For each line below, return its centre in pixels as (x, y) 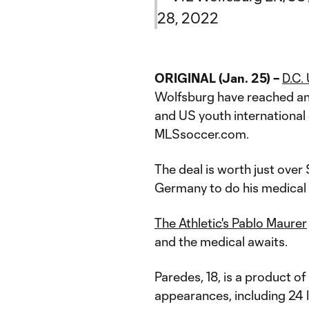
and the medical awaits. (221, 241)
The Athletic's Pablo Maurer (231, 223)
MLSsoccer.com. (202, 134)
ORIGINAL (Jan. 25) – (217, 78)
